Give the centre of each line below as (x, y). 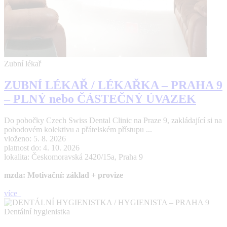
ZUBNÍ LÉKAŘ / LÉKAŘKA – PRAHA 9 (113, 85)
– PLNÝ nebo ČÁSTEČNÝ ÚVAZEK (100, 99)
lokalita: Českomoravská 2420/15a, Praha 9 (73, 157)
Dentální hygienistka (37, 211)
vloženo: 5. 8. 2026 (35, 138)
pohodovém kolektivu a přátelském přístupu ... (78, 129)
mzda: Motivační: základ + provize (64, 175)
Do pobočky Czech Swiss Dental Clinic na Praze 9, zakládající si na (113, 120)
